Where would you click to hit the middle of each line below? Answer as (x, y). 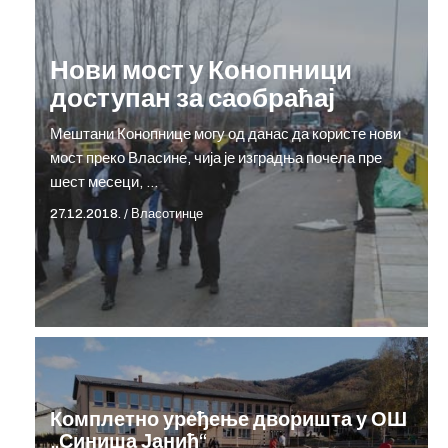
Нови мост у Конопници (201, 69)
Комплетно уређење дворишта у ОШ (228, 419)
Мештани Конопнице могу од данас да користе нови (225, 133)
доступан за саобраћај (192, 97)
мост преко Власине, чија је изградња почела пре (216, 157)
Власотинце (167, 213)
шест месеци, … (104, 181)
